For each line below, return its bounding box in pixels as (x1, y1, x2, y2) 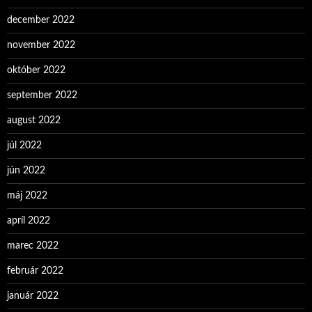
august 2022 (7, 116, 61, 125)
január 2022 (7, 291, 58, 301)
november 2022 (7, 40, 75, 50)
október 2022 (7, 65, 65, 75)
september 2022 (7, 91, 77, 100)
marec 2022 (7, 241, 58, 251)
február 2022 (7, 266, 63, 276)
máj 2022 (7, 191, 47, 201)
